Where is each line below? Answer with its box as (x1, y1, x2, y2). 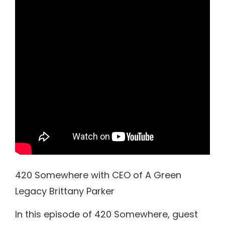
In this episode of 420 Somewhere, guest (15, 208, 198, 221)
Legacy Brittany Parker (15, 184, 115, 197)
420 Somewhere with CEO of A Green (15, 168, 181, 181)
